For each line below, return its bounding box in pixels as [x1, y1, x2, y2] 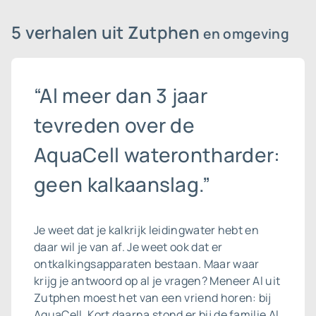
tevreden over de [34, 111, 195, 138]
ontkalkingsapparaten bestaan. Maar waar [34, 256, 260, 272]
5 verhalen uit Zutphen [11, 20, 204, 44]
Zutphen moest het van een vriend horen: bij [34, 290, 272, 305]
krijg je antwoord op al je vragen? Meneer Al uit [34, 273, 281, 288]
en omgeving [203, 25, 289, 43]
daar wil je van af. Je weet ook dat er [34, 239, 223, 255]
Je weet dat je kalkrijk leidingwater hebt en [34, 222, 260, 238]
